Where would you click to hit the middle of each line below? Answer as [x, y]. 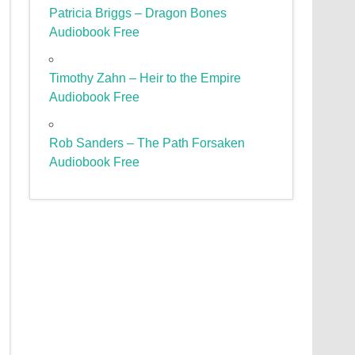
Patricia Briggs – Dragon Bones [138, 13]
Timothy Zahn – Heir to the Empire [145, 78]
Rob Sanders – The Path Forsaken [147, 143]
